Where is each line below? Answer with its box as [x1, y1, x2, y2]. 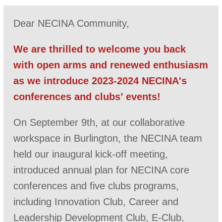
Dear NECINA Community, [13, 18, 129, 29]
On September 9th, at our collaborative [13, 117, 185, 128]
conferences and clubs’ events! [13, 91, 161, 102]
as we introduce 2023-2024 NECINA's [13, 75, 187, 86]
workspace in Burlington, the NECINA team [13, 133, 202, 144]
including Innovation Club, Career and [13, 196, 178, 207]
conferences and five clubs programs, [13, 180, 179, 191]
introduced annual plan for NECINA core [13, 165, 189, 175]
